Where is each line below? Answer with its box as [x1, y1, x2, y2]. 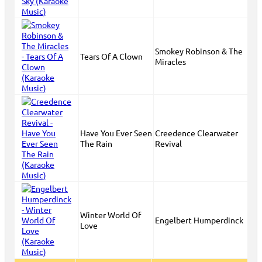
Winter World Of [80, 209, 141, 220]
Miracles [155, 56, 186, 67]
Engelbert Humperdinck [155, 215, 243, 225]
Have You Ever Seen [80, 127, 152, 138]
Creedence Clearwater [155, 127, 238, 138]
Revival [155, 138, 182, 149]
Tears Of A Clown [80, 51, 143, 61]
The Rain [80, 138, 112, 149]
